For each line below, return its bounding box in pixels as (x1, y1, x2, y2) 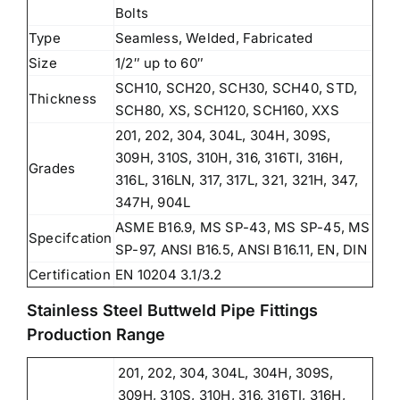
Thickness (29, 89, 97, 107)
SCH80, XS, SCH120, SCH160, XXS (115, 101, 339, 119)
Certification (29, 265, 111, 283)
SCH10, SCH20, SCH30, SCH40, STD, (115, 79, 358, 96)
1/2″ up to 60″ (115, 54, 204, 71)
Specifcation (29, 229, 112, 246)
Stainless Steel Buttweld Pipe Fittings (27, 300, 318, 320)
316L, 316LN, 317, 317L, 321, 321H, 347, (115, 171, 358, 188)
